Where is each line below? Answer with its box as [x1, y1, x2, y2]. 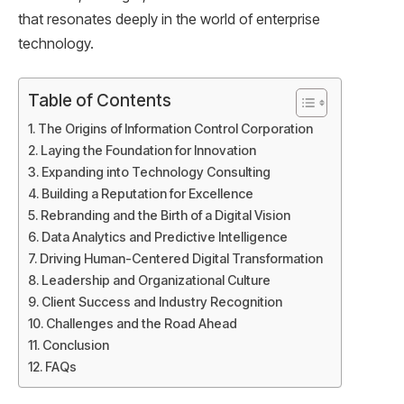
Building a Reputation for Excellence [41, 186, 253, 202]
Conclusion [41, 337, 109, 353]
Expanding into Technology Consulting [41, 164, 271, 180]
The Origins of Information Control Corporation [37, 121, 313, 137]
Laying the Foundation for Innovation [40, 142, 256, 159]
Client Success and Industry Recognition [41, 294, 282, 310]
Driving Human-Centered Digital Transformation [39, 251, 323, 267]
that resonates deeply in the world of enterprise [18, 10, 320, 28]
